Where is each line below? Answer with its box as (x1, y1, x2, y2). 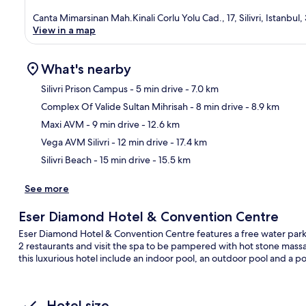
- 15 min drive (92, 153, 150, 166)
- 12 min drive (109, 135, 168, 148)
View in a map (33, 23, 96, 36)
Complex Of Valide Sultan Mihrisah (41, 100, 188, 113)
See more (25, 182, 69, 195)
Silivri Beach (41, 153, 92, 166)
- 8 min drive (188, 100, 243, 113)
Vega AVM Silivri (41, 135, 109, 148)
